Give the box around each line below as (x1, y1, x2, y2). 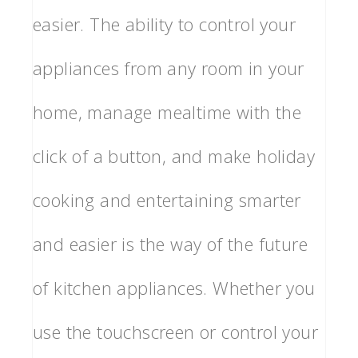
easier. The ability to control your (33, 12, 296, 37)
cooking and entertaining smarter (33, 188, 301, 213)
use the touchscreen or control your (33, 320, 318, 344)
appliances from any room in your (33, 56, 304, 81)
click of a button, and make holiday (33, 144, 315, 169)
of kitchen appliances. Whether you (33, 276, 316, 300)
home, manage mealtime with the (33, 100, 301, 125)
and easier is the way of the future (33, 232, 308, 257)
